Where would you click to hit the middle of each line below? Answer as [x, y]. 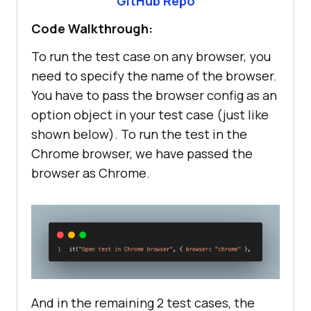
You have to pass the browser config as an [154, 95]
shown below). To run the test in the [139, 134]
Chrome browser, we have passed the [142, 154]
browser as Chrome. [91, 173]
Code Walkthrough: [92, 29]
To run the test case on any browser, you [151, 57]
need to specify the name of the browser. [154, 76]
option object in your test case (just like [150, 115]
